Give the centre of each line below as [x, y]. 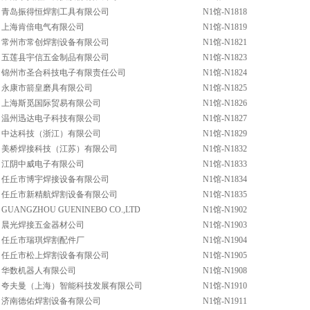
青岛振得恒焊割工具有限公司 [55, 12]
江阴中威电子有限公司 [43, 164]
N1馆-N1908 [225, 271]
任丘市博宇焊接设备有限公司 [55, 179]
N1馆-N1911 [225, 301]
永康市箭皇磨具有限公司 [47, 88]
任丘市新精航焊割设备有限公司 [60, 194]
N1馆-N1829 [225, 134]
